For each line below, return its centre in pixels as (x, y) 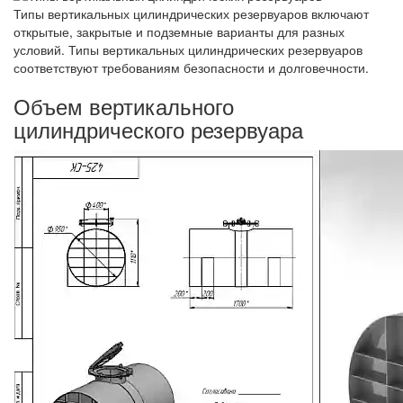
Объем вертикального (124, 105)
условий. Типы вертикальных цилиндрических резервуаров (188, 49)
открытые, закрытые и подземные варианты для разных (179, 31)
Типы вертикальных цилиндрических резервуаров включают (191, 13)
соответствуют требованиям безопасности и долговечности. (191, 67)
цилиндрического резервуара (158, 129)
